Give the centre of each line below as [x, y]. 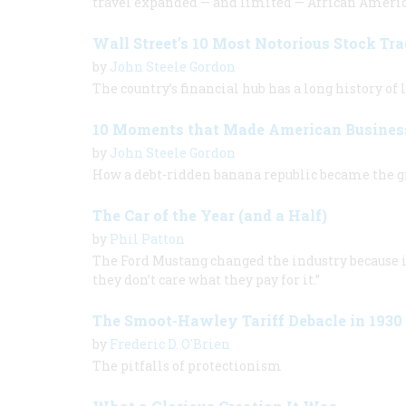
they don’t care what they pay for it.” [206, 280]
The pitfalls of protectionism [187, 366]
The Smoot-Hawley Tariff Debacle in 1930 [247, 320]
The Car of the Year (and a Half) [210, 215]
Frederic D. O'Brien [170, 344]
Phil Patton [147, 239]
